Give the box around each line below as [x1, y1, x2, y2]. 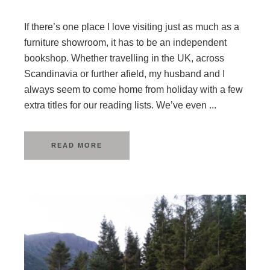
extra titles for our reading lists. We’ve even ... [24, 100, 216, 110]
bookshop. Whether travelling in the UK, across [24, 53, 224, 63]
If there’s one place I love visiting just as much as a [24, 22, 239, 32]
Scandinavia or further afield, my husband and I [24, 69, 225, 79]
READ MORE [51, 142, 102, 149]
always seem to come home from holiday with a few [24, 84, 243, 95]
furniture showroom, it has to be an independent [24, 37, 227, 48]
